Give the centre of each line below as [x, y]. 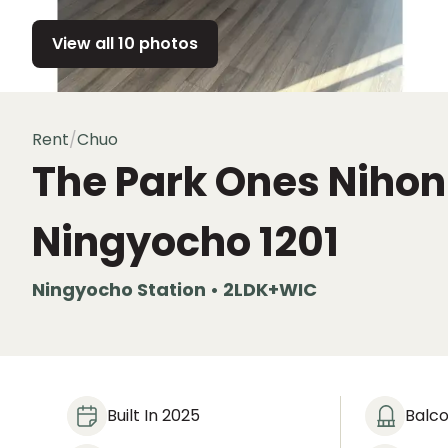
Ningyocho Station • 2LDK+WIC [174, 289]
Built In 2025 [154, 415]
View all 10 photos [125, 43]
